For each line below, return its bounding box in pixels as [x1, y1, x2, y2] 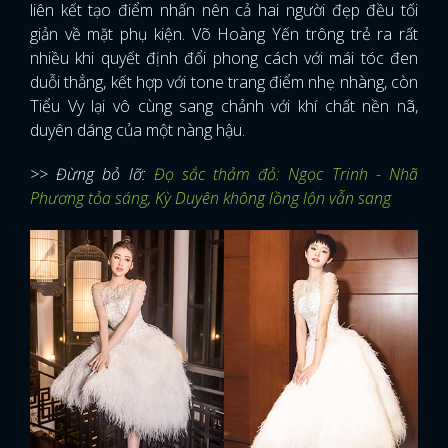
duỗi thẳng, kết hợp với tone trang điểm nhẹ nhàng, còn [30, 71, 418, 93]
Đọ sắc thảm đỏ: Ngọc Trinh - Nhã [153, 163, 419, 185]
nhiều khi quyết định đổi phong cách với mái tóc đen [30, 47, 418, 69]
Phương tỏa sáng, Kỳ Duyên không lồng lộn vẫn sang [30, 187, 391, 209]
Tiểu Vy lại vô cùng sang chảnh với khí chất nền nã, [30, 95, 418, 117]
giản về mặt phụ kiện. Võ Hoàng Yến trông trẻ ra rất [30, 23, 418, 45]
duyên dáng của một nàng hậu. [30, 119, 249, 141]
